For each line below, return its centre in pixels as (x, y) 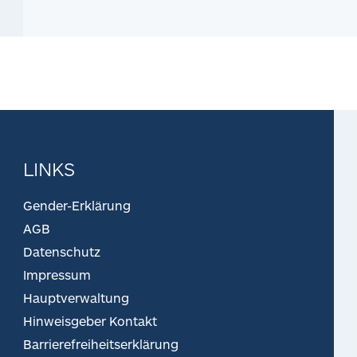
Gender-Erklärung (77, 205)
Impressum (57, 275)
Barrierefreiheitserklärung (101, 344)
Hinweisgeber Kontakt (90, 321)
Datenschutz (62, 251)
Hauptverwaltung (76, 298)
